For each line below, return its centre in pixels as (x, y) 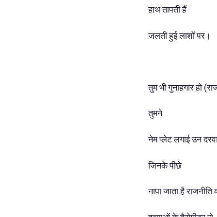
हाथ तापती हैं (167, 10)
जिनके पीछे (165, 165)
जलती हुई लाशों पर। (179, 35)
